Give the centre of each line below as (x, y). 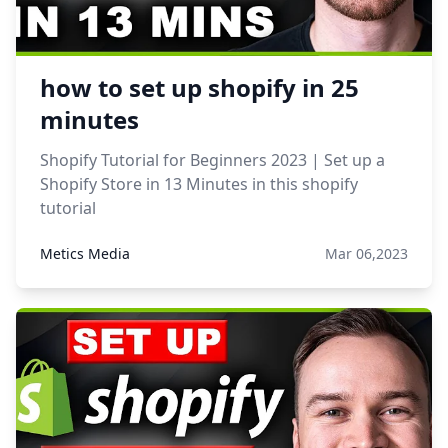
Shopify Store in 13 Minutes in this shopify (199, 184)
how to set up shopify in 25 (199, 87)
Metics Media (85, 253)
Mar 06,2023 (366, 253)
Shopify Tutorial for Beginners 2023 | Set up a (212, 160)
